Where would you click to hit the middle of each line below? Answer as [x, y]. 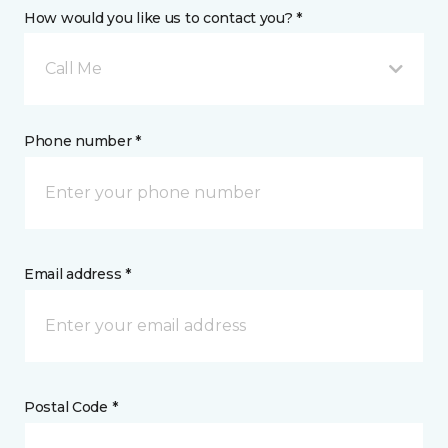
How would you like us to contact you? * [163, 17]
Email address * [77, 273]
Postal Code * [71, 406]
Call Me [73, 68]
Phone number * [83, 140]
